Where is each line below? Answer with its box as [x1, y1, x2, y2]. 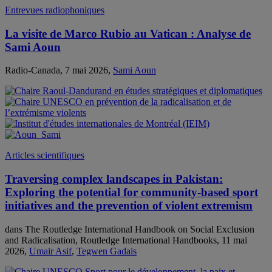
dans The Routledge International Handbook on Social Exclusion [5, 223, 254, 234]
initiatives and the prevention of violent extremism [5, 199, 253, 212]
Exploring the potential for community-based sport [5, 186, 258, 199]
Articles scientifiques [5, 150, 84, 161]
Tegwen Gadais [76, 245, 137, 256]
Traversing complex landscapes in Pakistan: [5, 172, 223, 186]
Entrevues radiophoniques [5, 5, 104, 16]
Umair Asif [29, 245, 72, 256]
